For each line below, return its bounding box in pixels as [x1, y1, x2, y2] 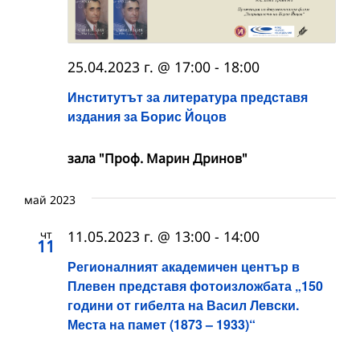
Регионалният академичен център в [67, 257, 300, 276]
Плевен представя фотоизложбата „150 [67, 276, 323, 296]
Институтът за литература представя [67, 87, 308, 106]
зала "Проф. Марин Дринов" [67, 149, 247, 167]
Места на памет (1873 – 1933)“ [67, 315, 256, 334]
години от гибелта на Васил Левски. [67, 296, 299, 315]
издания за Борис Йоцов [67, 106, 227, 125]
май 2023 [24, 191, 76, 207]
